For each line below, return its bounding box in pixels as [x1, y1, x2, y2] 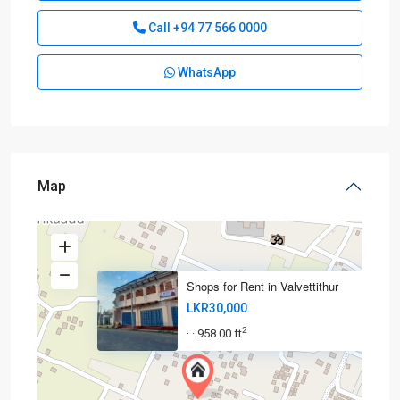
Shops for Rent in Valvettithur [187, 278, 338, 295]
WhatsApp [175, 65, 236, 79]
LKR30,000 [187, 301, 247, 315]
